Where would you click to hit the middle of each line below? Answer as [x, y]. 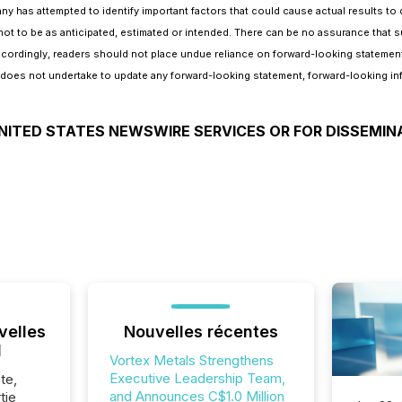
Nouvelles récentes [201, 332]
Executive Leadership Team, [197, 378]
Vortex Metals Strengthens [191, 360]
